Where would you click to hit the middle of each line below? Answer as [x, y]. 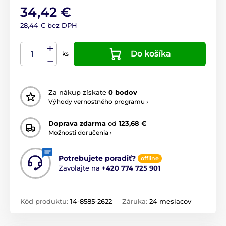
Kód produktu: [45, 202]
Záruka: [136, 202]
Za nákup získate [78, 92]
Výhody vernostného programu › [98, 101]
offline [150, 159]
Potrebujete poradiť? [97, 159]
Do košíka [151, 54]
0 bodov [123, 92]
